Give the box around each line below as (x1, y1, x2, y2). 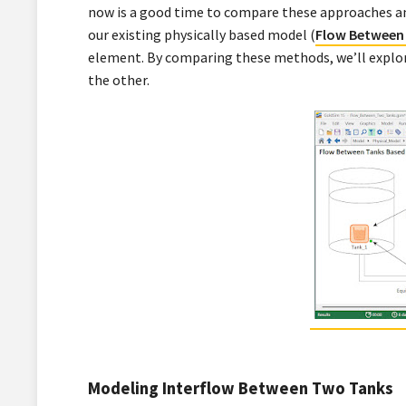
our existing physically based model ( (87, 24, 315, 43)
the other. (87, 70, 150, 89)
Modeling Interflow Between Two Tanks (87, 377, 393, 399)
